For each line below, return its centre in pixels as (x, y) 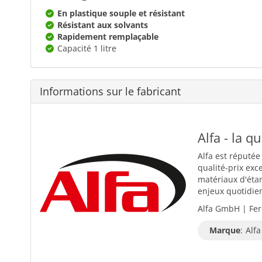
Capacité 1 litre (87, 48)
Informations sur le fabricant (110, 91)
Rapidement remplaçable (108, 36)
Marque (225, 230)
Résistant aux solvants (103, 25)
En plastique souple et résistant (121, 13)
